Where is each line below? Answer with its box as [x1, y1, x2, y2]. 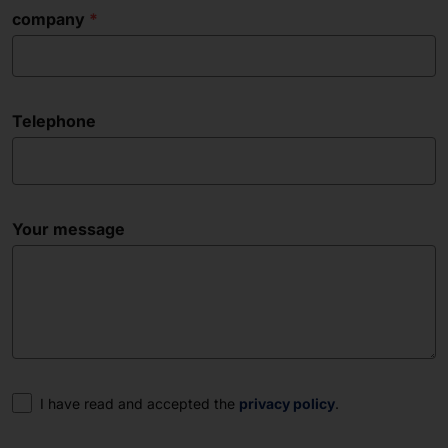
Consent [11, 391, 78, 412]
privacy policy [239, 394, 335, 412]
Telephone [12, 110, 96, 131]
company [12, 8, 85, 29]
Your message [12, 218, 125, 239]
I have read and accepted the [40, 394, 239, 412]
